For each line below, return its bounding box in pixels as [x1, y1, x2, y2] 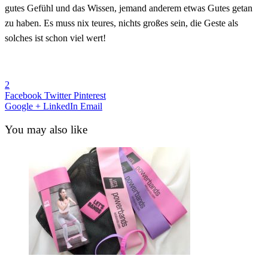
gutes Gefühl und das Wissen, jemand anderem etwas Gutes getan [5, 2, 252, 13]
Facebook [5, 90, 42, 100]
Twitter [44, 90, 71, 100]
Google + [5, 100, 41, 111]
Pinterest [74, 90, 106, 100]
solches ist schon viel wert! [5, 32, 106, 43]
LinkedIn [43, 100, 78, 111]
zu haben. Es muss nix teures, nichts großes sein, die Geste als [5, 17, 238, 28]
